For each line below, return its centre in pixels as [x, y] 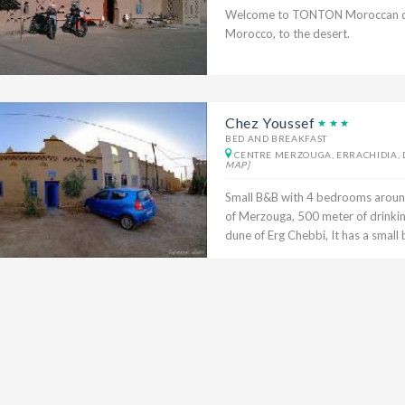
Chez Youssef [270, 123]
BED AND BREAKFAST [276, 139]
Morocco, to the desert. [287, 33]
